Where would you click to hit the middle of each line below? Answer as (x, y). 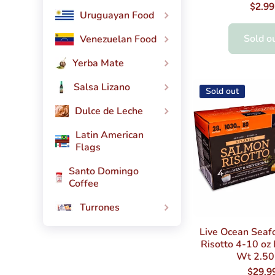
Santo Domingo (104, 172)
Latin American (109, 135)
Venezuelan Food (118, 40)
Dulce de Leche (109, 111)
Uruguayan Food (117, 16)
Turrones (100, 208)
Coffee (84, 184)
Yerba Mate (98, 64)
